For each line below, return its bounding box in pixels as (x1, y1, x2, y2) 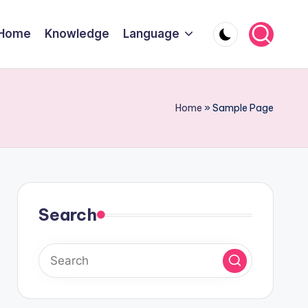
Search (38, 204, 97, 225)
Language (122, 27, 179, 41)
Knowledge (44, 27, 109, 41)
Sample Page (212, 102, 274, 114)
